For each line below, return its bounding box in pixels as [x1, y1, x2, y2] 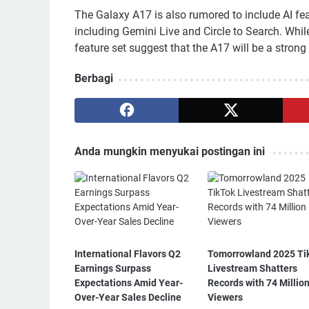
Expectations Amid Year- [74, 277, 183, 289]
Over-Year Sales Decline [74, 292, 181, 303]
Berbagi [74, 72, 113, 86]
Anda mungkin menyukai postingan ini [74, 145, 265, 159]
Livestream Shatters [207, 263, 297, 275]
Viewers [207, 292, 243, 303]
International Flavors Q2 [74, 248, 181, 260]
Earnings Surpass [74, 263, 151, 275]
